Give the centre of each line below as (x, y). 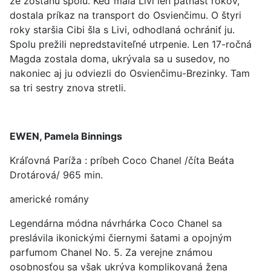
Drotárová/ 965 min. (56, 175)
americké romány (49, 199)
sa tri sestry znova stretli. (68, 88)
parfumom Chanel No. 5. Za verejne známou (111, 252)
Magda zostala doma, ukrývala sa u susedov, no (120, 59)
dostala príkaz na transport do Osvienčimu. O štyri (126, 15)
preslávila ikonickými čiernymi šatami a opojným (121, 238)
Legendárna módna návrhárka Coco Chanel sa (116, 223)
